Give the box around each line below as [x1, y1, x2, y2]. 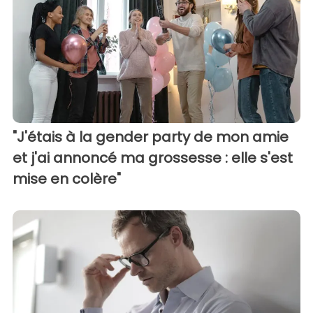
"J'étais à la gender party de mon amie [13, 126, 289, 147]
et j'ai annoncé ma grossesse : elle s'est [13, 147, 293, 168]
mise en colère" [13, 168, 121, 189]
